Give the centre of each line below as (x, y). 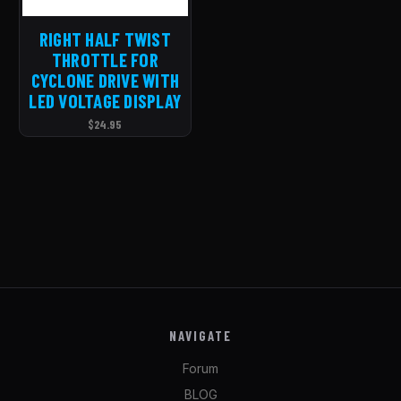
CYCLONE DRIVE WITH (105, 81)
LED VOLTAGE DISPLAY (105, 101)
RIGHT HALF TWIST (105, 39)
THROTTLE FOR (105, 60)
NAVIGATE (200, 336)
